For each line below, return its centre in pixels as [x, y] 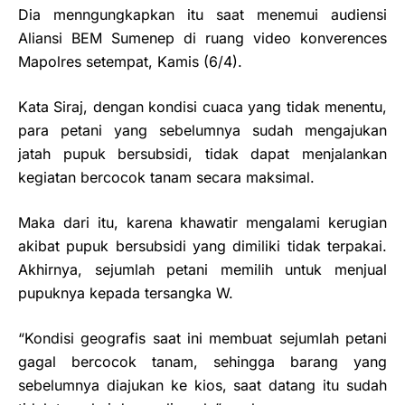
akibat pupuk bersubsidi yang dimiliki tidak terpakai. [202, 246]
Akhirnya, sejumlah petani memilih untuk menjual [202, 269]
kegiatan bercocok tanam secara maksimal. [166, 177]
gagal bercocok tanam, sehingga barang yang [202, 362]
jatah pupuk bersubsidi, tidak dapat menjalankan [202, 154]
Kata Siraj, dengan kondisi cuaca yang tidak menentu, [202, 107]
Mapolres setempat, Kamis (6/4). [130, 61]
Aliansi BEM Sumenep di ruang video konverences [202, 38]
